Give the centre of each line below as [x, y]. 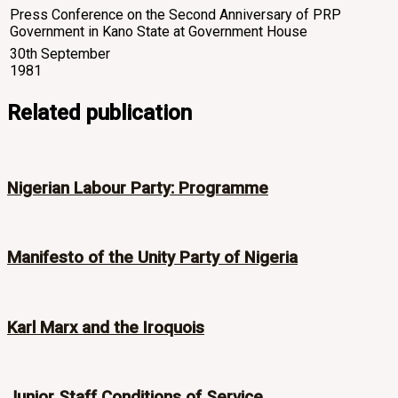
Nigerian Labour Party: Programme [138, 188]
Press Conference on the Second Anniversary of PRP [175, 15]
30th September [60, 54]
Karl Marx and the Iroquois [106, 327]
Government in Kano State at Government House [159, 32]
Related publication [99, 113]
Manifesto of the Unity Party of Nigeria [152, 258]
